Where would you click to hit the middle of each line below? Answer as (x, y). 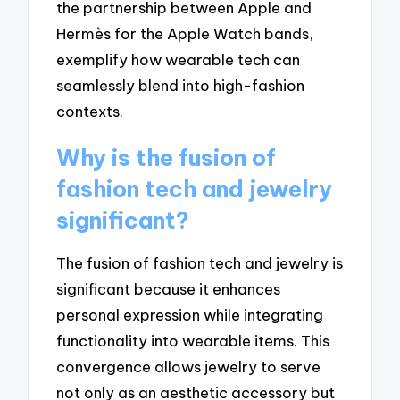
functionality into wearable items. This (193, 341)
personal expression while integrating (190, 315)
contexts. (90, 111)
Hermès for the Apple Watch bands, (185, 33)
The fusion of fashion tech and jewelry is (200, 263)
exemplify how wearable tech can (179, 59)
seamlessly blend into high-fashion (181, 85)
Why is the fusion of (167, 158)
